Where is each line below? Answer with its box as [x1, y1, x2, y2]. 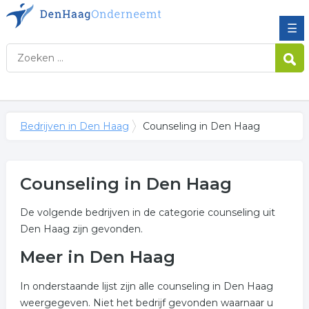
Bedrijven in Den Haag [19, 120, 129, 132]
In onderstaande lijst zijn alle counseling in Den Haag [19, 280, 273, 292]
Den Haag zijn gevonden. [19, 223, 143, 235]
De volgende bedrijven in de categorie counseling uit [19, 206, 275, 219]
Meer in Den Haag [19, 247, 175, 267]
